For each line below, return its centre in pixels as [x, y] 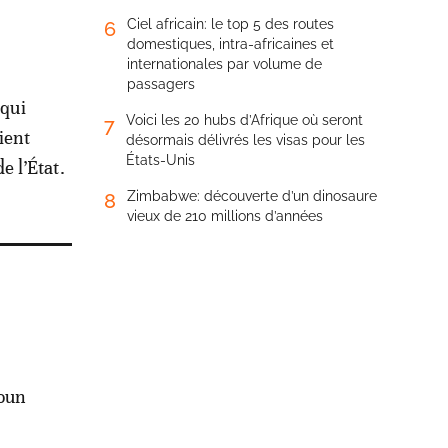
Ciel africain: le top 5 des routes [230, 24]
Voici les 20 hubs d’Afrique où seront [244, 120]
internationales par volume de [224, 64]
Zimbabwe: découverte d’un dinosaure [252, 196]
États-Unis [160, 160]
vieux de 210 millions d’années [225, 216]
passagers [161, 84]
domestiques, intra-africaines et [230, 44]
